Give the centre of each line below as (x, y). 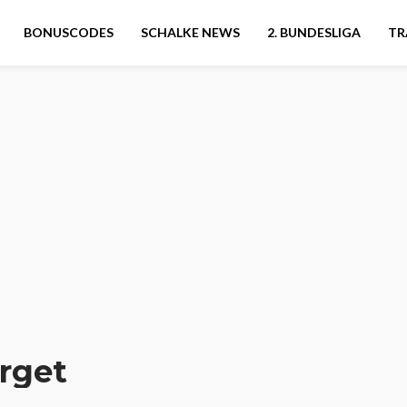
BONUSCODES (69, 32)
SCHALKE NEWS (190, 32)
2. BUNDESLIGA (314, 32)
